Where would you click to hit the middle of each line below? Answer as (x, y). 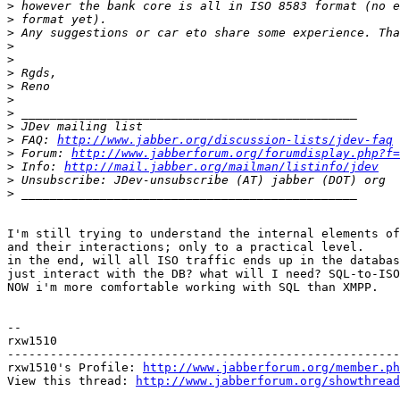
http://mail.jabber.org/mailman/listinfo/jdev (221, 167)
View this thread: (71, 381)
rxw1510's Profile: (75, 368)
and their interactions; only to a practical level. (186, 247)
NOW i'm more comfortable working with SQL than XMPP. (193, 287)
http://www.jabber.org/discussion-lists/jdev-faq (225, 140)
